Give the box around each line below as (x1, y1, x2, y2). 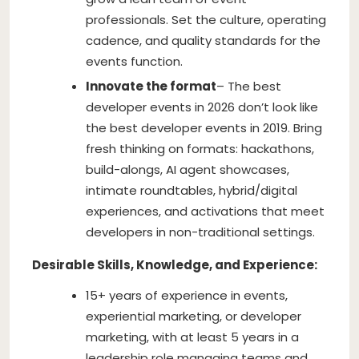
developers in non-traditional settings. (86, 223, 315, 240)
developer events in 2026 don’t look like (86, 98, 318, 115)
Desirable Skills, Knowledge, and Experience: (32, 256, 317, 273)
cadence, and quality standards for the (86, 31, 321, 49)
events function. (86, 52, 183, 70)
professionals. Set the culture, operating (86, 10, 326, 28)
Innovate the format (86, 77, 216, 95)
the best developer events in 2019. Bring (86, 119, 322, 136)
